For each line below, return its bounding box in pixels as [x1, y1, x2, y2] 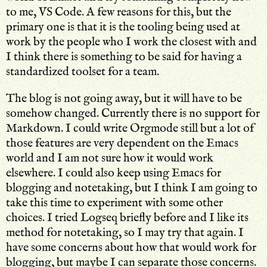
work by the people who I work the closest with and [6, 35, 257, 49]
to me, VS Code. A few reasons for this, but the [6, 5, 231, 19]
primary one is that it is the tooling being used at [6, 20, 240, 34]
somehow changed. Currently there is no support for [6, 106, 260, 120]
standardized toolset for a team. [6, 64, 159, 79]
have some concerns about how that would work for [6, 240, 256, 254]
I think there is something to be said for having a [6, 49, 242, 64]
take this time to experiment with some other [6, 195, 223, 210]
